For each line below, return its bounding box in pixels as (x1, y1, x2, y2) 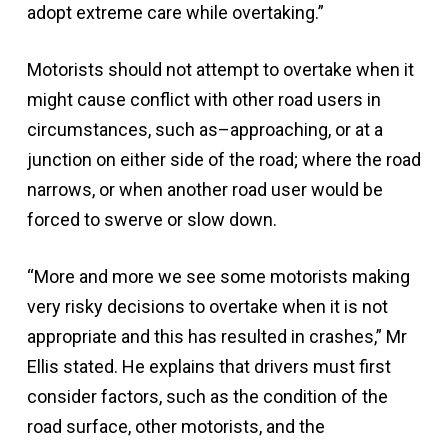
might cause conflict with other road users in (26, 89, 381, 110)
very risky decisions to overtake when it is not (26, 296, 388, 317)
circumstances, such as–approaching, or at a (26, 119, 383, 140)
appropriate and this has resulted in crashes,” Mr (26, 326, 407, 347)
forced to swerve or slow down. (26, 209, 277, 230)
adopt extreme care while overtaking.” (26, 2, 324, 23)
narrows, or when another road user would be (26, 179, 383, 200)
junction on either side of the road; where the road (26, 149, 421, 170)
